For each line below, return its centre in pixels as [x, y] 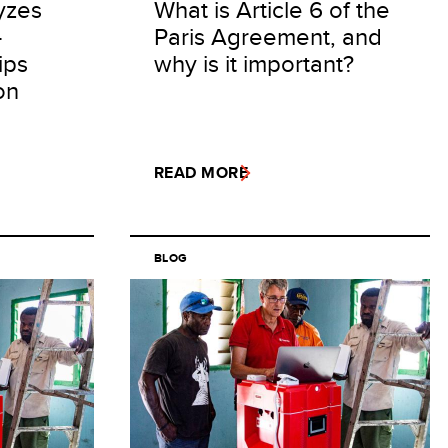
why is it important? [254, 63]
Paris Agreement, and [268, 36]
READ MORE [201, 172]
